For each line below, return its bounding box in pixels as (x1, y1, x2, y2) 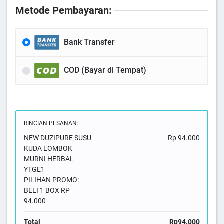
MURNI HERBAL (24, 154, 74, 163)
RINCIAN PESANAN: (24, 119, 78, 127)
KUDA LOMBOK (24, 144, 72, 152)
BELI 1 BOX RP (24, 186, 70, 194)
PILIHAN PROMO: (24, 175, 79, 184)
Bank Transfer (64, 37, 115, 47)
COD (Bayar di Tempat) (64, 65, 146, 75)
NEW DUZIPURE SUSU (24, 133, 91, 142)
